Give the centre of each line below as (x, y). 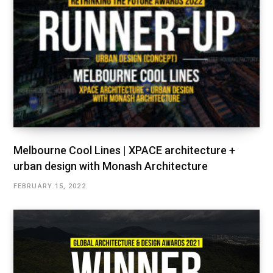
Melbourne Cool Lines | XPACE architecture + (124, 150)
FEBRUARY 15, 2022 (50, 186)
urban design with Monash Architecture (111, 166)
